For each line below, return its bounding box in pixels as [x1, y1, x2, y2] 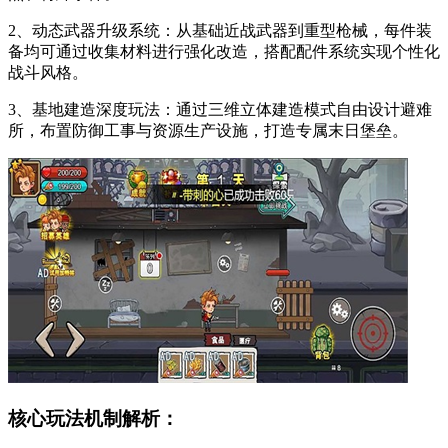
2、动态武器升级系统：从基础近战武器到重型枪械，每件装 [8, 22, 432, 39]
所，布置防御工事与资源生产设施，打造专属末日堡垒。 [8, 122, 408, 139]
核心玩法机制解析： [8, 407, 179, 429]
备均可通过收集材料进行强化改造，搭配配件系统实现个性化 [8, 43, 440, 60]
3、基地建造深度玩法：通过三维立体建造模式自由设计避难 [8, 101, 432, 118]
